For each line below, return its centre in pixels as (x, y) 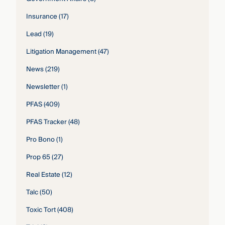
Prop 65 (38, 157)
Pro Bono (40, 140)
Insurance (41, 17)
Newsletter (43, 87)
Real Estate (43, 175)
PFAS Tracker (46, 122)
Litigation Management (61, 52)
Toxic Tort (41, 210)
